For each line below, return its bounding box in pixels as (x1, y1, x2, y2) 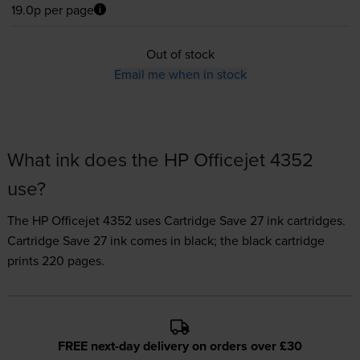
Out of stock (145, 45, 215, 63)
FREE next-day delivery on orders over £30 (58, 337, 302, 356)
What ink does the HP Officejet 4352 (6, 145, 313, 174)
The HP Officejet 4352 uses (6, 211, 164, 230)
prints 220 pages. (6, 252, 104, 270)
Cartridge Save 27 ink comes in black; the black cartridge (6, 231, 325, 250)
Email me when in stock (113, 65, 247, 84)
